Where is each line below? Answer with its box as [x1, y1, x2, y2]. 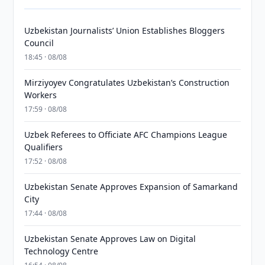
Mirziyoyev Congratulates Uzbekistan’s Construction [24, 77, 230, 88]
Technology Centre [24, 245, 99, 257]
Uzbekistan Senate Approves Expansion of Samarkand [24, 181, 238, 192]
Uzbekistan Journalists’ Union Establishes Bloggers [24, 25, 225, 36]
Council [24, 37, 54, 49]
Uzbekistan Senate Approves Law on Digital [24, 233, 196, 244]
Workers [24, 89, 57, 101]
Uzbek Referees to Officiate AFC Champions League [24, 129, 228, 140]
